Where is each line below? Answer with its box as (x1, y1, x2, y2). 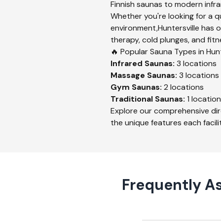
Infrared (110, 58, 143, 69)
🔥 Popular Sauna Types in (110, 46, 206, 57)
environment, (110, 23, 158, 33)
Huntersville (158, 23, 199, 33)
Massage (110, 70, 145, 80)
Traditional (110, 94, 153, 104)
